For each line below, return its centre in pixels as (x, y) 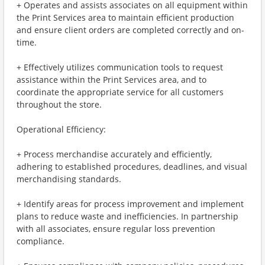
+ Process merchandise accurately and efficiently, (114, 154)
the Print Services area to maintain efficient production (125, 17)
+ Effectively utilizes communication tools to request (120, 67)
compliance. (41, 241)
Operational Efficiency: (61, 129)
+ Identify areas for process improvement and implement (130, 204)
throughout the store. (59, 104)
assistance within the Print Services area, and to (112, 80)
